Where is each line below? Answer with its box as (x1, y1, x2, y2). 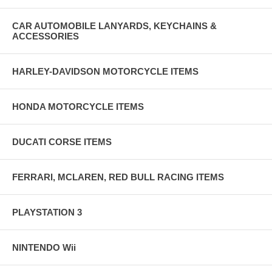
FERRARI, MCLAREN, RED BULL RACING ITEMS (12, 171, 224, 182)
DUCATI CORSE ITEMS (12, 136, 112, 147)
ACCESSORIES (12, 30, 79, 41)
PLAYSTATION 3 (12, 206, 82, 217)
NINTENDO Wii (12, 242, 76, 253)
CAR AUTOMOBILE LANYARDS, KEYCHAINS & (12, 20, 217, 31)
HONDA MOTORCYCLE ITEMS (12, 101, 144, 112)
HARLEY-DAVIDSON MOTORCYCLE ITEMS (12, 66, 199, 76)
